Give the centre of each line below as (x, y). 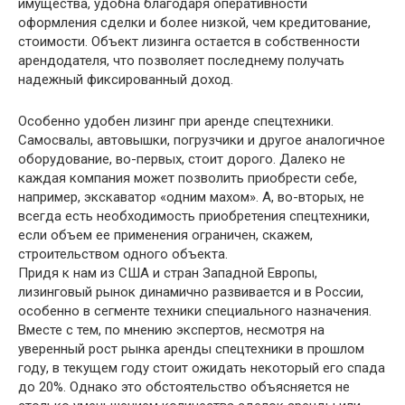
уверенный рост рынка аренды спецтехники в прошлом (191, 349)
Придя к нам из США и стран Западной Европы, (168, 273)
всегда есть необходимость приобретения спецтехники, (194, 216)
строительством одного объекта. (123, 254)
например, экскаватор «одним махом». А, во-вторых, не (191, 197)
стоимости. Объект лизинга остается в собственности (189, 42)
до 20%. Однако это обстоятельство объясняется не (184, 387)
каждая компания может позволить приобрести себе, (188, 178)
